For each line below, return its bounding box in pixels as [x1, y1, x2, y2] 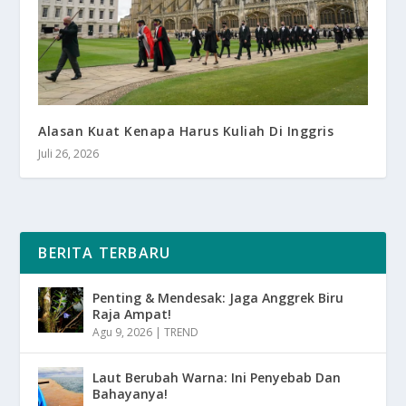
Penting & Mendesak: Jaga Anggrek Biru [92, 289, 344, 307]
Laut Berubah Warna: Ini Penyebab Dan [92, 369, 342, 387]
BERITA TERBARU [38, 243, 171, 264]
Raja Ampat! [92, 305, 172, 324]
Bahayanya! [92, 385, 169, 403]
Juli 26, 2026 [38, 146, 100, 162]
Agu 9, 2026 [92, 324, 153, 341]
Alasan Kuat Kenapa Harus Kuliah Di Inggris [38, 122, 334, 140]
